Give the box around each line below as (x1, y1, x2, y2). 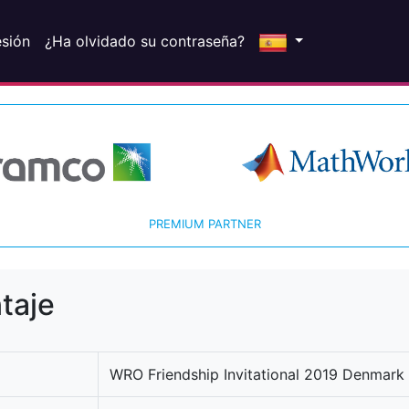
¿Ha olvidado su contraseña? (44, 32, 245, 50)
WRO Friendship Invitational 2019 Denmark (110, 364, 404, 383)
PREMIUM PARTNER (148, 215, 261, 231)
